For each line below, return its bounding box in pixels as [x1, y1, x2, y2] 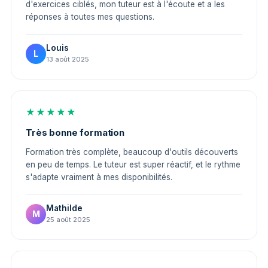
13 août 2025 [46, 55, 89, 63]
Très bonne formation [26, 127, 124, 138]
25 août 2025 [46, 215, 90, 224]
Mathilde [46, 203, 83, 213]
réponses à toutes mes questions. [26, 12, 154, 22]
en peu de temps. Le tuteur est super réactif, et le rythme [26, 160, 240, 169]
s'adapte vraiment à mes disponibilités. [26, 172, 172, 182]
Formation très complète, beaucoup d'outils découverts [26, 147, 238, 157]
